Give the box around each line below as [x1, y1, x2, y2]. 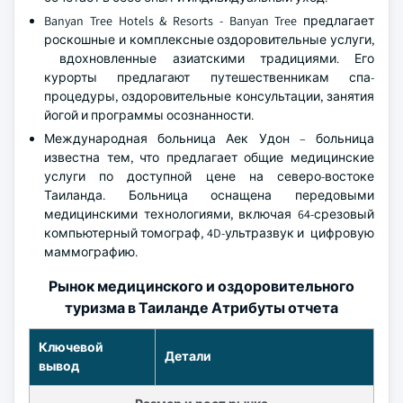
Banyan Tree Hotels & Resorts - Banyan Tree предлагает [44, 13, 374, 29]
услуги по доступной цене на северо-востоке [44, 168, 374, 184]
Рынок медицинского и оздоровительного [49, 277, 354, 296]
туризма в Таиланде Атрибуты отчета [65, 299, 338, 318]
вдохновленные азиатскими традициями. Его [44, 50, 374, 67]
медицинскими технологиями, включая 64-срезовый [44, 206, 374, 222]
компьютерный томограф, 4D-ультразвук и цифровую [44, 225, 374, 241]
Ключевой [39, 339, 103, 355]
